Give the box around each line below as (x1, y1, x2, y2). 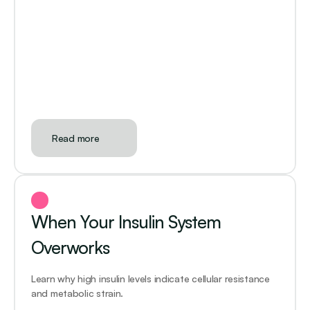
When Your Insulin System (31, 211, 221, 232)
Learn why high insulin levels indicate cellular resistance (31, 273, 270, 284)
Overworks (31, 237, 109, 258)
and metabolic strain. (31, 287, 126, 299)
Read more (52, 132, 100, 144)
